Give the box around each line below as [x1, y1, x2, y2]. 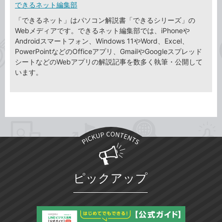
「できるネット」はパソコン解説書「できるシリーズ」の [15, 16, 195, 25]
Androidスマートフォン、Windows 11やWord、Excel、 [15, 37, 189, 46]
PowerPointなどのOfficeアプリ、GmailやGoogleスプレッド [15, 47, 202, 56]
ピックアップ [73, 171, 148, 186]
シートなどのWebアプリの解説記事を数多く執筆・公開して [15, 57, 203, 66]
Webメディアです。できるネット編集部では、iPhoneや [15, 26, 190, 35]
